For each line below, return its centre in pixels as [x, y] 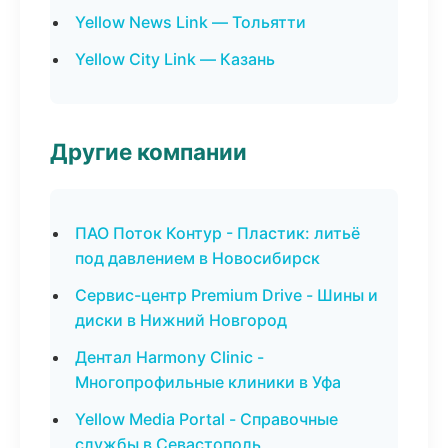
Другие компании [148, 151]
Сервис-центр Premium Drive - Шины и [226, 295]
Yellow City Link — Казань [175, 59]
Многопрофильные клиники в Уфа [208, 382]
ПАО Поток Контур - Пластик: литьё [217, 233]
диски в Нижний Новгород [181, 320]
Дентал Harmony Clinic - [169, 357]
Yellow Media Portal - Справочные [206, 419]
